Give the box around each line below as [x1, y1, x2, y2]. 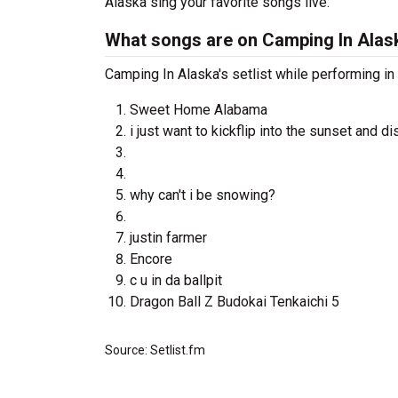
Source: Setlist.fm [105, 343, 205, 357]
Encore [130, 251, 172, 267]
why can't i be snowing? [130, 187, 275, 203]
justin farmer [130, 229, 207, 246]
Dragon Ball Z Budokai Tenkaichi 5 [130, 293, 339, 310]
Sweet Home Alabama [130, 101, 267, 118]
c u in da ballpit [130, 272, 222, 289]
